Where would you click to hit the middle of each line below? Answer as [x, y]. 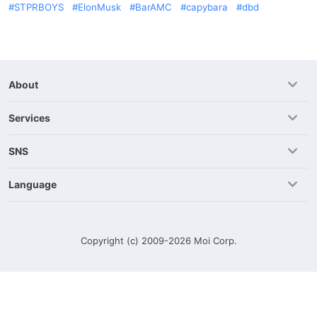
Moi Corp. [215, 241]
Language [33, 184]
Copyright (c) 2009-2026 [137, 241]
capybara [207, 7]
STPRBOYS [39, 7]
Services [29, 118]
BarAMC [154, 7]
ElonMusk [99, 7]
